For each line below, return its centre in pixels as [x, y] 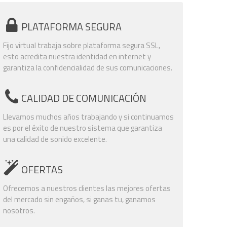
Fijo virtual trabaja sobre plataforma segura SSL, [82, 45]
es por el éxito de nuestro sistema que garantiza [83, 128]
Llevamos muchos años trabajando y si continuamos [88, 117]
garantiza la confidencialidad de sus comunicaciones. [88, 68]
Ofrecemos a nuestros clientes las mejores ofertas [87, 188]
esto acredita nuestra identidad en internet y [77, 56]
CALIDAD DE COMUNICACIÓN [84, 98]
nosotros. [19, 211]
